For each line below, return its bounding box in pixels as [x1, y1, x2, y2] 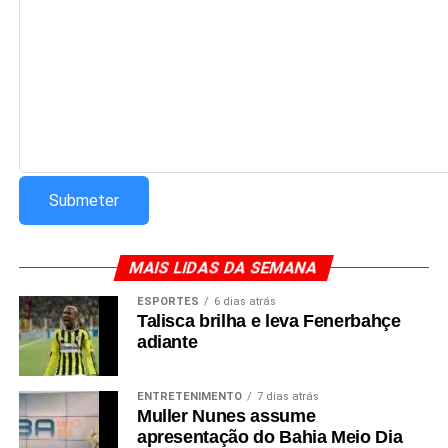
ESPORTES [136, 294, 199, 308]
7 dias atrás [256, 389, 319, 403]
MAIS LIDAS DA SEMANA [128, 257, 321, 277]
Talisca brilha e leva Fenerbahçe [136, 310, 401, 331]
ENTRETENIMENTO [136, 389, 242, 403]
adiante [136, 331, 198, 352]
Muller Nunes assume [136, 405, 316, 426]
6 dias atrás [213, 294, 276, 308]
